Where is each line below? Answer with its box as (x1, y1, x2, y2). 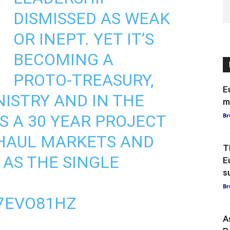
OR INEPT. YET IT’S (13, 29, 154, 49)
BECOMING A (13, 50, 113, 69)
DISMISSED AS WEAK (13, 9, 170, 28)
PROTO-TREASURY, (13, 70, 154, 90)
